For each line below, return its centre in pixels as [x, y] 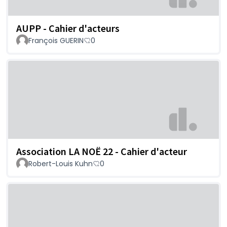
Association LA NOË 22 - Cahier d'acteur [102, 151]
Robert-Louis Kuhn [61, 163]
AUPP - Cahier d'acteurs [68, 28]
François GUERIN [56, 41]
